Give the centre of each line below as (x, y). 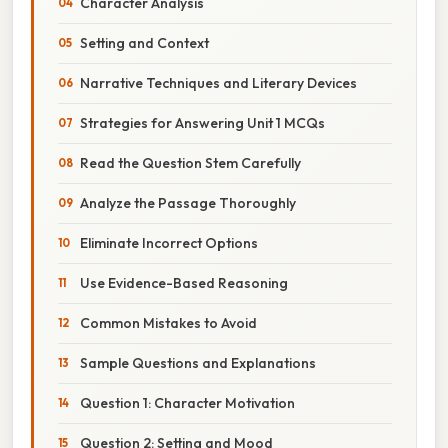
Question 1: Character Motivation (187, 402)
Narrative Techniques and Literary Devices (218, 82)
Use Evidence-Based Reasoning (184, 282)
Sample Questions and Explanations (198, 362)
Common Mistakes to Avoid (168, 322)
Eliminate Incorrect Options (169, 242)
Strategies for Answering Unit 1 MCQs (202, 122)
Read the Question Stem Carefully (190, 162)
